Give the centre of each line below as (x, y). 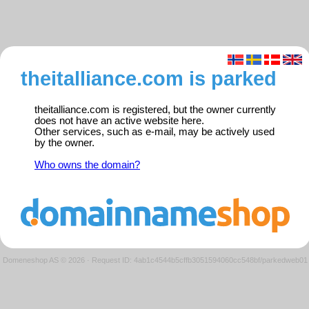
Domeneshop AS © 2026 (44, 260)
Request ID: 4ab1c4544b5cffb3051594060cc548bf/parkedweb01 (200, 260)
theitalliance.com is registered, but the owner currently (155, 110)
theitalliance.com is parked (149, 79)
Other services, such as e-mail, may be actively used (154, 132)
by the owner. (64, 143)
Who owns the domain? (87, 165)
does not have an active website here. (119, 121)
